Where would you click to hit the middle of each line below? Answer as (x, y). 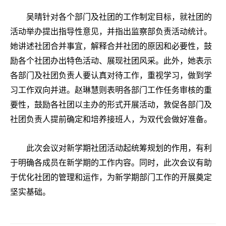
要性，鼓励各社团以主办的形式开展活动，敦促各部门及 (111, 104)
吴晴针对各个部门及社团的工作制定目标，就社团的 (119, 17)
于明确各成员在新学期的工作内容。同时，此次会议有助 (111, 162)
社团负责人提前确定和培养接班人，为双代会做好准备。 (111, 119)
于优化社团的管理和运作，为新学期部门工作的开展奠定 (111, 177)
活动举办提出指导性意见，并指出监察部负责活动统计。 (111, 31)
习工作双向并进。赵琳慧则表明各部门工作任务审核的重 (111, 90)
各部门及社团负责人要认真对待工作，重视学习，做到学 (111, 75)
